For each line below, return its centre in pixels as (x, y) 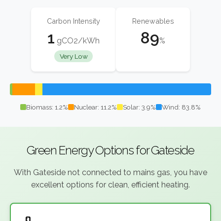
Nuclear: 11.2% (95, 107)
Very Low (74, 56)
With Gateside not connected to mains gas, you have (110, 173)
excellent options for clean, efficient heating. (110, 185)
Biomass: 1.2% (47, 107)
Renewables (153, 21)
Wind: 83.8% (181, 107)
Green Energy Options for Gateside (110, 150)
